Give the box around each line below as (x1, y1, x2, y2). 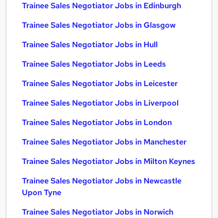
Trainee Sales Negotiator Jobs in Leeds (22, 59, 166, 69)
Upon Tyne (22, 187, 61, 198)
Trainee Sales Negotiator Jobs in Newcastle (22, 176, 182, 186)
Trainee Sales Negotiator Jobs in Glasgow (22, 20, 176, 30)
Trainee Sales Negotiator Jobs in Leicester (22, 78, 178, 89)
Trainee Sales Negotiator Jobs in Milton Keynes (22, 156, 195, 166)
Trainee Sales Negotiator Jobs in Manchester (22, 137, 186, 147)
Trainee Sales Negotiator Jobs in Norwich (22, 207, 173, 217)
